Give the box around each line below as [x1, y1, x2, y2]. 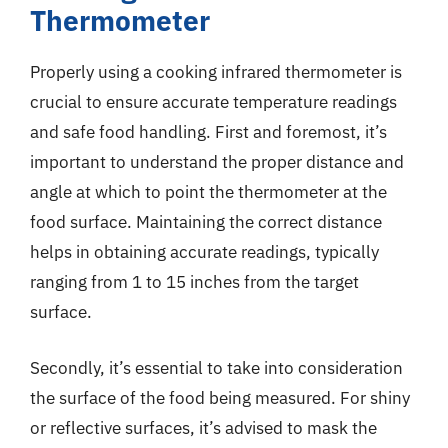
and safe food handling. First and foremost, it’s [30, 121, 387, 143]
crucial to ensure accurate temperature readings [30, 91, 397, 113]
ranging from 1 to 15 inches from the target [30, 271, 359, 293]
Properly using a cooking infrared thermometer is [30, 61, 402, 83]
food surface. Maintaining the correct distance [30, 211, 382, 233]
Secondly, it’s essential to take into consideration [30, 356, 403, 379]
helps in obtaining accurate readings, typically [30, 241, 379, 263]
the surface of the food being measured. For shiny [30, 386, 410, 409]
